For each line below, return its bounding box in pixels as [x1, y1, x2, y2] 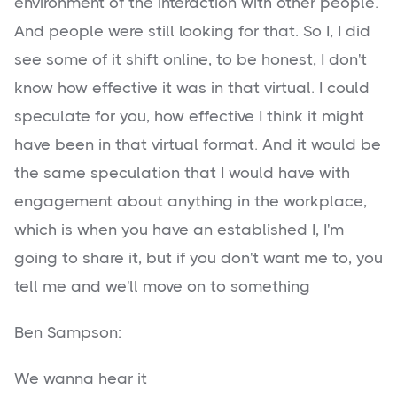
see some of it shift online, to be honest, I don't [14, 51, 367, 69]
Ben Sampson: [14, 323, 121, 342]
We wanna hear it [14, 370, 147, 388]
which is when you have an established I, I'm [14, 221, 344, 239]
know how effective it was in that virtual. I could [14, 79, 370, 97]
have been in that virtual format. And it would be [14, 136, 381, 154]
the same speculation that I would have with [14, 164, 350, 183]
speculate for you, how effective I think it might [14, 107, 364, 126]
